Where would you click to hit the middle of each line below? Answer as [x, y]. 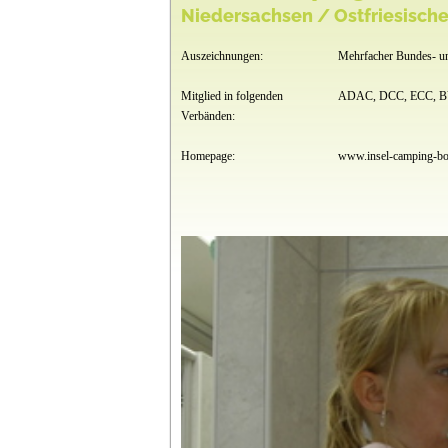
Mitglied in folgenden [231, 96]
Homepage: [207, 156]
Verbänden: [207, 116]
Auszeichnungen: [221, 56]
